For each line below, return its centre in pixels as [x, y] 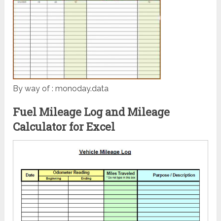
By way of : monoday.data [61, 88]
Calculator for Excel [64, 126]
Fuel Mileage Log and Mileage [92, 111]
